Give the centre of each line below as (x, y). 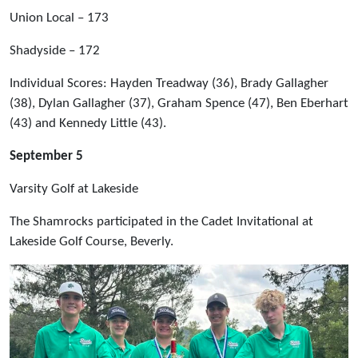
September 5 (46, 156)
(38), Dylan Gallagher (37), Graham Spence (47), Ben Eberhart (179, 103)
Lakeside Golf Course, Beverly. (91, 241)
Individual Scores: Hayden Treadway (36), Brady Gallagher (169, 83)
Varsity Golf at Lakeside (74, 189)
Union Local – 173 (59, 18)
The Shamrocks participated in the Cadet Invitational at (161, 221)
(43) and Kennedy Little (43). (89, 123)
